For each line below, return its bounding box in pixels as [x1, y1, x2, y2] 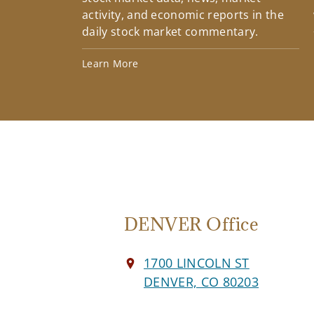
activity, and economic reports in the [82, 7, 284, 23]
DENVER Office [124, 212, 259, 236]
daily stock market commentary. [82, 24, 259, 40]
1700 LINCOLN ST [144, 254, 250, 272]
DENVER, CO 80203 [144, 273, 259, 291]
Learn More [82, 57, 139, 71]
